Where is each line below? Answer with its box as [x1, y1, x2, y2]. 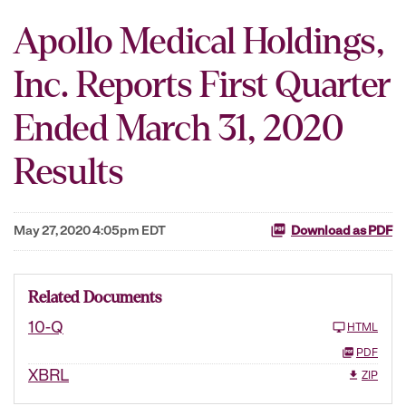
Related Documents [28, 289, 161, 306]
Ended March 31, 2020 [14, 110, 343, 148]
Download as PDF [291, 225, 392, 238]
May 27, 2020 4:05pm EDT [14, 225, 166, 238]
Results [14, 153, 123, 191]
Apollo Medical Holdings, [14, 23, 384, 61]
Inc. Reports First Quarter [14, 66, 391, 104]
